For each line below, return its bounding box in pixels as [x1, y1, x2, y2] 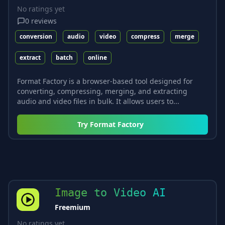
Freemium [55, 202, 90, 212]
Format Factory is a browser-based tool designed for [17, 76, 193, 86]
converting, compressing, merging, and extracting [17, 86, 187, 96]
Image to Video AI [55, 186, 166, 199]
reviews [31, 16, 57, 26]
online [88, 53, 107, 62]
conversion [20, 32, 52, 41]
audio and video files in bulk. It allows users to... [17, 96, 179, 106]
